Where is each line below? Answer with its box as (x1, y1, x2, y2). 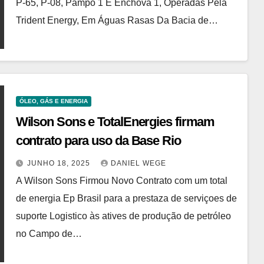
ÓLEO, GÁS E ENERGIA (19, 97, 88, 104)
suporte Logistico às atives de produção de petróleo (15, 210, 231, 221)
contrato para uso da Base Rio (15, 133, 181, 148)
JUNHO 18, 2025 (27, 159, 93, 167)
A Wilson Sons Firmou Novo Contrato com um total (15, 175, 227, 186)
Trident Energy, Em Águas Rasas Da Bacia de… (15, 15, 218, 25)
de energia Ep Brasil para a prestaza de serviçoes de (15, 193, 237, 203)
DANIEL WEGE (110, 159, 166, 167)
